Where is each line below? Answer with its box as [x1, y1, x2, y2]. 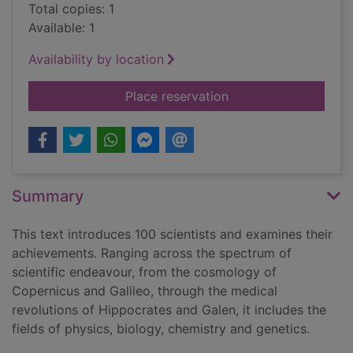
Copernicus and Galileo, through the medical [12, 283, 277, 299]
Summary [12, 187, 84, 206]
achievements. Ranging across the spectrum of [12, 245, 292, 262]
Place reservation [124, 88, 229, 105]
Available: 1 [28, 20, 95, 36]
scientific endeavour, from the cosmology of [12, 264, 277, 281]
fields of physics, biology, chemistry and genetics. [12, 321, 310, 337]
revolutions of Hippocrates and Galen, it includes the [12, 302, 326, 318]
